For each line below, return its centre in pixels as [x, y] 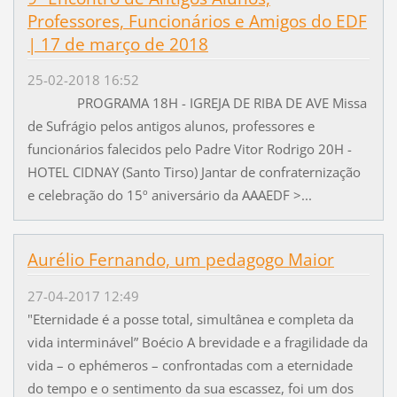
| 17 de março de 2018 [117, 45]
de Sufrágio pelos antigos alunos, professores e [171, 126]
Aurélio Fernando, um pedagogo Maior [180, 260]
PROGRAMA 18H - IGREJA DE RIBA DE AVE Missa [197, 103]
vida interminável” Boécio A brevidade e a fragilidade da [197, 342]
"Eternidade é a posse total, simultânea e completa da [190, 319]
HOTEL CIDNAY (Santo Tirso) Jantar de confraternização [194, 172]
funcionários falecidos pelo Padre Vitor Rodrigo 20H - [189, 149]
